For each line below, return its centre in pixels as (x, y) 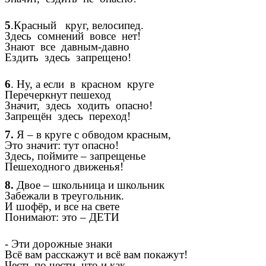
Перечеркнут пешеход (99, 94)
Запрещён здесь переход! (68, 116)
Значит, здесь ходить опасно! (79, 105)
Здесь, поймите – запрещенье (75, 156)
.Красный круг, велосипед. (77, 25)
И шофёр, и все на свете (62, 207)
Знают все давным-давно (106, 47)
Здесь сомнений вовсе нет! (73, 36)
